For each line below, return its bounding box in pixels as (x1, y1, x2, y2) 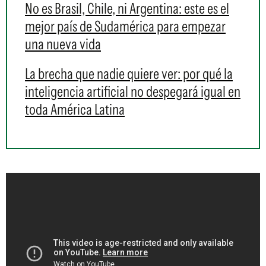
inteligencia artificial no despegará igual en (25, 83, 240, 101)
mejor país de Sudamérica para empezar (25, 17, 226, 36)
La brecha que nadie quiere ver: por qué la (25, 65, 233, 83)
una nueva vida (25, 35, 101, 53)
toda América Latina (25, 100, 125, 119)
